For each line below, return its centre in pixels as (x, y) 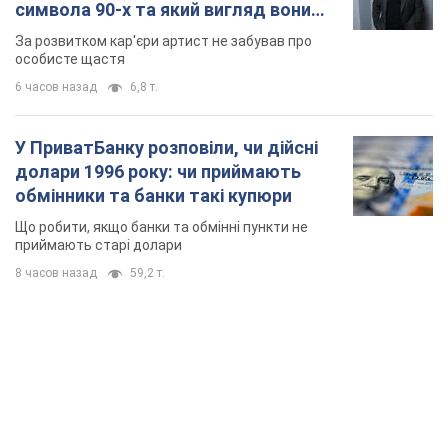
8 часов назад (56, 273)
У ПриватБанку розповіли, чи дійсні (166, 148)
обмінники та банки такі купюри (153, 196)
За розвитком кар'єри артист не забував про (163, 41)
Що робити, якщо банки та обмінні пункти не (161, 227)
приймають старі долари (98, 245)
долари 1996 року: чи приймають (158, 172)
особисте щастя (70, 59)
